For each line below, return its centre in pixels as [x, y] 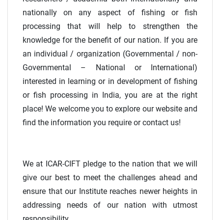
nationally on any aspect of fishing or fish [110, 13]
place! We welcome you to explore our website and [110, 109]
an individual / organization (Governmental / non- [110, 54]
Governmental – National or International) [110, 68]
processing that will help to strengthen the [110, 27]
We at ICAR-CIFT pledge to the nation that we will [110, 164]
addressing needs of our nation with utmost [110, 205]
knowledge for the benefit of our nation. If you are [110, 40]
